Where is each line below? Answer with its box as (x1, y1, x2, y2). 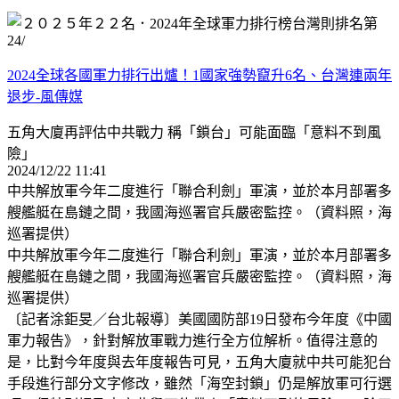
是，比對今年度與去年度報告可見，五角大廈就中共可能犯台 (7, 354, 392, 370)
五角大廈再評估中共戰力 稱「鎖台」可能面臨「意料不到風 (7, 124, 381, 140)
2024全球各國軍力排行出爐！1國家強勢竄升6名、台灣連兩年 (7, 67, 392, 83)
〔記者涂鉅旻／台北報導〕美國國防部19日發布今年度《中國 (7, 311, 392, 327)
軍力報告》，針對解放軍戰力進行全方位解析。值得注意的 (7, 332, 378, 348)
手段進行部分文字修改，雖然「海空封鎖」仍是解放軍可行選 (7, 375, 392, 391)
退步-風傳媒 (7, 88, 83, 104)
